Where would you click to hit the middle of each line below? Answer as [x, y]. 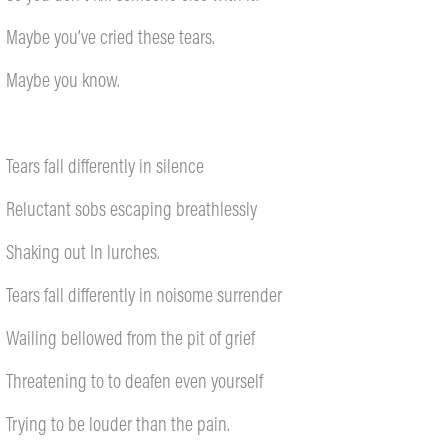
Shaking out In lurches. [83, 251]
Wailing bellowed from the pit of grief [131, 337]
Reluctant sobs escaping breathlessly [132, 208]
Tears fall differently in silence [105, 165]
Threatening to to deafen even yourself [135, 380]
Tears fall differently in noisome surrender [146, 294]
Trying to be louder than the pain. [118, 423]
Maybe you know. [63, 79]
